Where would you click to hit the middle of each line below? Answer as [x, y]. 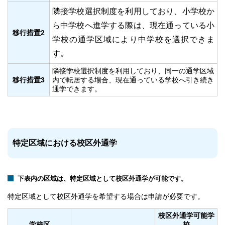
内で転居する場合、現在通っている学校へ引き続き [133, 80]
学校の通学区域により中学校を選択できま [133, 40]
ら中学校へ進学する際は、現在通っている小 [133, 26]
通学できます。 [77, 89]
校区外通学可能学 [186, 216]
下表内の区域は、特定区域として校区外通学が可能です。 [102, 179]
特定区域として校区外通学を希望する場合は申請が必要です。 [106, 197]
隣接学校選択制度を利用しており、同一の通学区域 [133, 71]
